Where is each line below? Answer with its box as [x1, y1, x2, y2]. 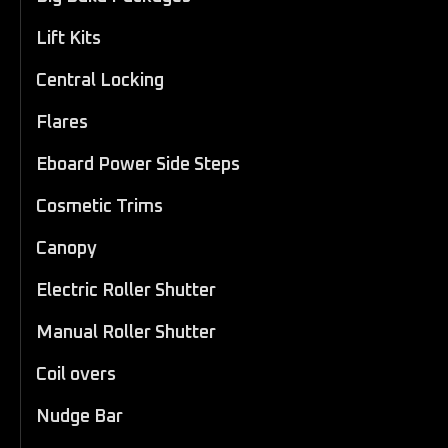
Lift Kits [36, 29, 101, 48]
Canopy [36, 239, 97, 258]
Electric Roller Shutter [36, 281, 216, 300]
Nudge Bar [36, 407, 123, 426]
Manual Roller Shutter [36, 323, 216, 342]
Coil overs [36, 365, 116, 384]
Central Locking [36, 71, 164, 90]
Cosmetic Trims [36, 197, 163, 216]
